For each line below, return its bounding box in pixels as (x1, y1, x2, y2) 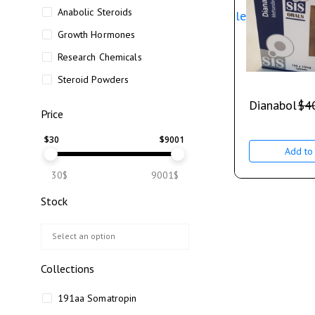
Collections (41, 262, 94, 276)
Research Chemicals (57, 51, 142, 63)
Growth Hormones (57, 28, 136, 41)
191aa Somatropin (57, 292, 137, 304)
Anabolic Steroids (57, 6, 133, 18)
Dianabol (248, 96, 297, 113)
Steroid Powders (57, 73, 129, 86)
